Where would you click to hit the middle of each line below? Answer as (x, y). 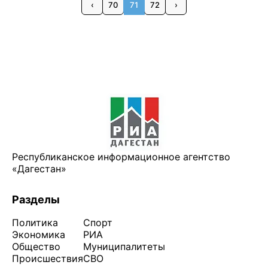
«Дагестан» (39, 169)
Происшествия (48, 258)
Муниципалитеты (124, 246)
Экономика (39, 234)
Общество (36, 246)
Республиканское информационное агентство (121, 157)
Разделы (36, 200)
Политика (35, 223)
